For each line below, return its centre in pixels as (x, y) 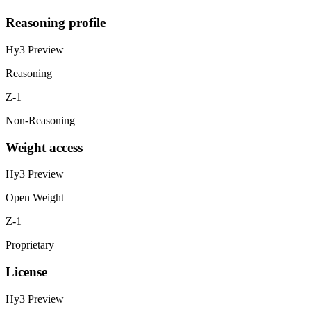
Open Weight (35, 198)
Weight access (44, 147)
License (26, 271)
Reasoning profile (56, 23)
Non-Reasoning (40, 120)
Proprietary (30, 245)
